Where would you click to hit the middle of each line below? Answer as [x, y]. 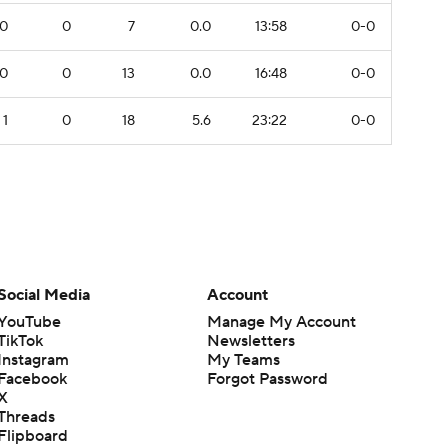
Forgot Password [267, 378]
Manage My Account [281, 321]
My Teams [243, 359]
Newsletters [250, 340]
